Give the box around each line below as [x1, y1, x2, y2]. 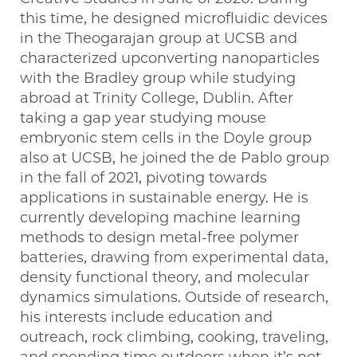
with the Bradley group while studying [20, 69, 296, 88]
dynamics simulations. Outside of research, [20, 288, 328, 307]
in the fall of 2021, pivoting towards [20, 169, 267, 187]
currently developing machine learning [20, 209, 300, 227]
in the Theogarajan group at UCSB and [20, 29, 297, 48]
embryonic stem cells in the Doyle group [20, 129, 312, 147]
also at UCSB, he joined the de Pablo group [20, 149, 329, 167]
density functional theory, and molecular [20, 269, 309, 287]
